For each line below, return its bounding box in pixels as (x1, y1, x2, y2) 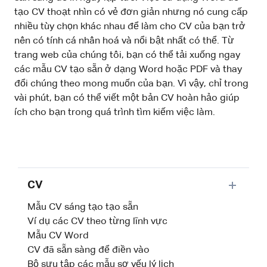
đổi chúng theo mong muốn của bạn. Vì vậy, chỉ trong (14, 79, 249, 89)
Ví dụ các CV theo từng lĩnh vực (27, 216, 167, 226)
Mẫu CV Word (27, 231, 89, 241)
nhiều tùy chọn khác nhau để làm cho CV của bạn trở (14, 21, 246, 32)
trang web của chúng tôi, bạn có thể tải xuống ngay (14, 50, 240, 60)
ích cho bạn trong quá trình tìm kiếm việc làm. (14, 107, 215, 117)
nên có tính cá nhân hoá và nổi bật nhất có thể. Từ (14, 36, 234, 46)
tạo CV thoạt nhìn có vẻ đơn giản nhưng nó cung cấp (14, 7, 248, 17)
